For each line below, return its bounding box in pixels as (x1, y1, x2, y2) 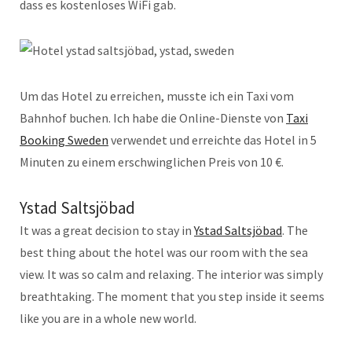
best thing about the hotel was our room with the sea (20, 244, 308, 260)
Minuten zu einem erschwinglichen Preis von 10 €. (20, 153, 284, 170)
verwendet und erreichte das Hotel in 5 (108, 131, 317, 148)
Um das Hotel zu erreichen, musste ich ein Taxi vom (20, 87, 294, 104)
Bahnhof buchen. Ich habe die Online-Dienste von (20, 109, 286, 126)
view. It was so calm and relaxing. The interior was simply (20, 266, 323, 282)
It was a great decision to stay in (20, 222, 194, 238)
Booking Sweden (20, 131, 108, 148)
